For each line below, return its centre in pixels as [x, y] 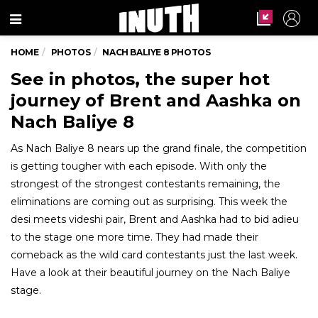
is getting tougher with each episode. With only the [139, 166]
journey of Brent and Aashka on [156, 100]
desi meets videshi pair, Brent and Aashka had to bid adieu [155, 219]
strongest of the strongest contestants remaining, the [146, 184]
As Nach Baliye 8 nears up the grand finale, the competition [159, 148]
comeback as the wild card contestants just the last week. [154, 255]
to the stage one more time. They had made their [135, 237]
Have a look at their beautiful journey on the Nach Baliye [150, 273]
